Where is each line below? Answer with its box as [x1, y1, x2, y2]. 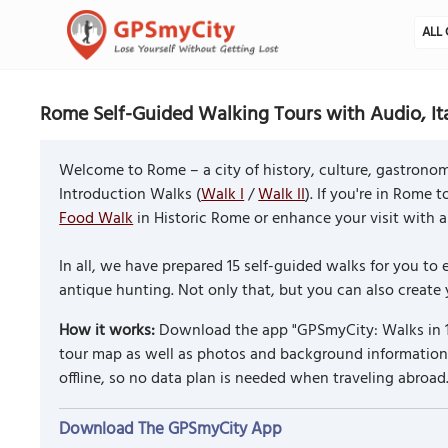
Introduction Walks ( [59, 181, 202, 208]
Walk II [258, 181, 306, 208]
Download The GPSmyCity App [59, 415, 283, 443]
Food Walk [59, 205, 134, 232]
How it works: [59, 317, 156, 344]
